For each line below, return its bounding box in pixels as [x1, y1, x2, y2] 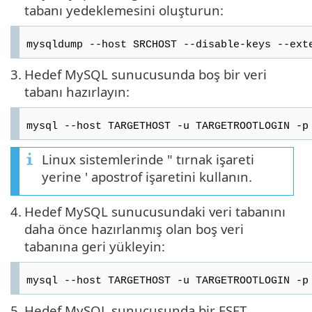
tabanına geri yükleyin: [24, 237, 165, 255]
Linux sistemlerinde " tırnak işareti [42, 150, 254, 168]
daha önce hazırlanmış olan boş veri [24, 219, 244, 237]
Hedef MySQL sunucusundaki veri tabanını [24, 202, 286, 220]
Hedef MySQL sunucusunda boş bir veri [24, 65, 267, 83]
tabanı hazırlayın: [24, 82, 130, 100]
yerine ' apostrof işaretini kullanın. [42, 167, 252, 185]
